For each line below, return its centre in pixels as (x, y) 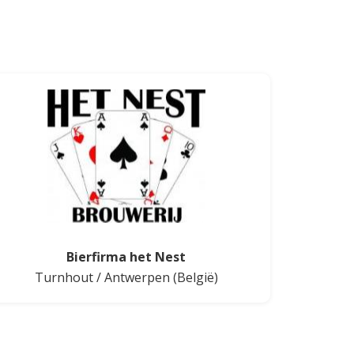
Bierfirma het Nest (126, 256)
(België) (194, 277)
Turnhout (64, 277)
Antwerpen (137, 277)
